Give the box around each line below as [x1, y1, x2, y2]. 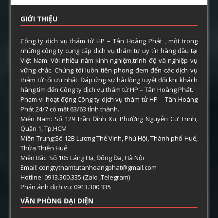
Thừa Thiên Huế [20, 144, 68, 153]
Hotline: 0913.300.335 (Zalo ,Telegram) [20, 173, 130, 182]
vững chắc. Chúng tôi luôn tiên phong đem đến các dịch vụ [20, 66, 198, 75]
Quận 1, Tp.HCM [20, 124, 67, 133]
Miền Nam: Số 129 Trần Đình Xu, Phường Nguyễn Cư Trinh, [20, 114, 198, 124]
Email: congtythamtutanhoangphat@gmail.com [20, 163, 157, 172]
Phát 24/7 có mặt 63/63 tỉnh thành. [20, 105, 120, 114]
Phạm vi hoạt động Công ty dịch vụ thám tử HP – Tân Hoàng [20, 95, 198, 104]
